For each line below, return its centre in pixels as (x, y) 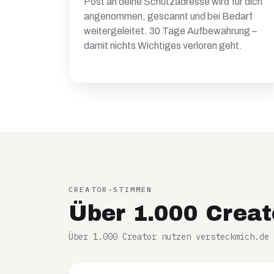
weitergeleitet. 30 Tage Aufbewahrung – (170, 31)
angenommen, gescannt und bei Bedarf (168, 16)
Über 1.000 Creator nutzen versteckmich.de (169, 237)
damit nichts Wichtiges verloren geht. (163, 46)
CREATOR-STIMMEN (111, 189)
